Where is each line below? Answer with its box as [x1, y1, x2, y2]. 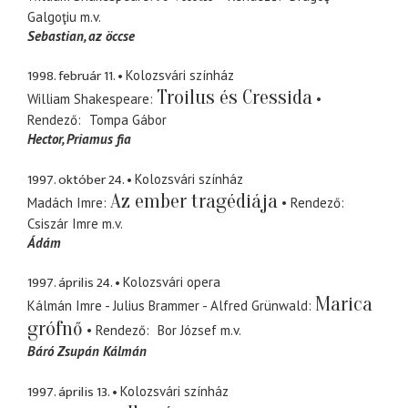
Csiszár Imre [27, 214, 98, 232]
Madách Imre [27, 193, 103, 211]
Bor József [157, 321, 217, 340]
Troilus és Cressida [157, 86, 312, 110]
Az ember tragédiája [110, 189, 278, 213]
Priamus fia [66, 130, 131, 148]
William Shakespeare [27, 90, 149, 108]
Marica [315, 292, 372, 317]
